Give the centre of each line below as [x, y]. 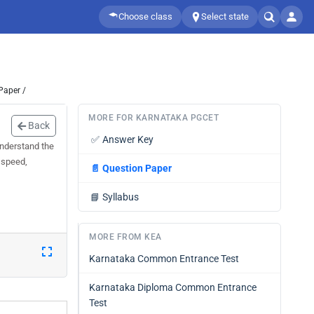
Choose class [145, 16]
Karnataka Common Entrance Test [164, 259]
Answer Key [128, 139]
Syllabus [121, 197]
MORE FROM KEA [125, 237]
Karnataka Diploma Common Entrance [173, 287]
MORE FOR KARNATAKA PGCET [153, 118]
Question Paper [137, 168]
